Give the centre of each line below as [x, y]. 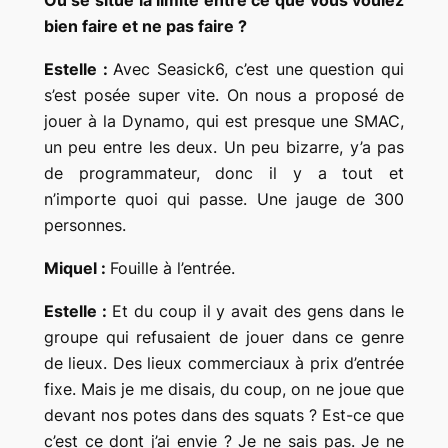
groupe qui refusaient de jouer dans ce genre [224, 336]
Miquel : [76, 268]
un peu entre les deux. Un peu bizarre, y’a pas [224, 147]
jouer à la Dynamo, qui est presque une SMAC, [224, 121]
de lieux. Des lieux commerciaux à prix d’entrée [224, 362]
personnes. [84, 225]
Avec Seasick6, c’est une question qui [259, 69]
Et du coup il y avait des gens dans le [258, 310]
